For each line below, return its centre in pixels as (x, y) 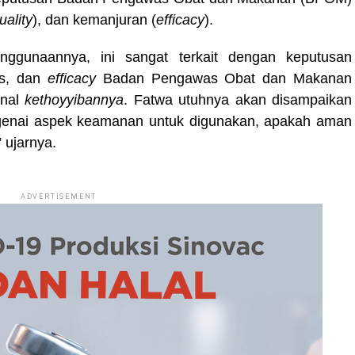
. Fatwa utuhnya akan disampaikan (238, 100)
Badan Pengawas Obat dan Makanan (227, 78)
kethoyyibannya (74, 100)
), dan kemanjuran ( (94, 20)
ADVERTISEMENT (59, 197)
